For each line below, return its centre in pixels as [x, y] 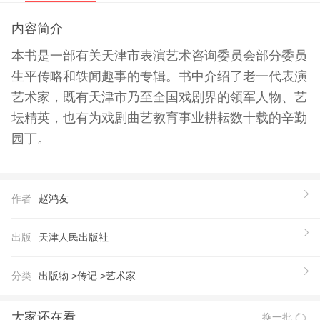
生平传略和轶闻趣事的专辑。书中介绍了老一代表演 [159, 77]
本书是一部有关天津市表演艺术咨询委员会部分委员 [159, 56]
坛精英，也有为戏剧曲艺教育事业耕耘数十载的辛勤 [159, 118]
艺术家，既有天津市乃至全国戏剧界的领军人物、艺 [159, 97]
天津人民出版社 [73, 237]
